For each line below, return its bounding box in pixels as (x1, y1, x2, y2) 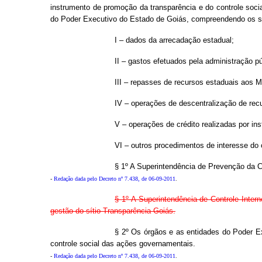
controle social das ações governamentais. (50, 239, 195, 248)
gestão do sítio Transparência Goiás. (50, 206, 175, 215)
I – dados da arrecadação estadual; (115, 36, 234, 44)
